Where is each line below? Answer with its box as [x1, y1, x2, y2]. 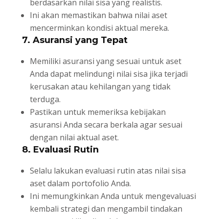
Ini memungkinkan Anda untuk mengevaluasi [29, 190, 196, 201]
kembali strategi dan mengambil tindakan [29, 203, 182, 214]
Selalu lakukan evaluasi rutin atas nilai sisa [29, 165, 186, 176]
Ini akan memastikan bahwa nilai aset [29, 9, 167, 21]
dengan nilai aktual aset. [29, 131, 119, 143]
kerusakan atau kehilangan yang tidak [29, 81, 171, 92]
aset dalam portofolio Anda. [29, 177, 131, 189]
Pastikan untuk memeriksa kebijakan [29, 106, 166, 117]
